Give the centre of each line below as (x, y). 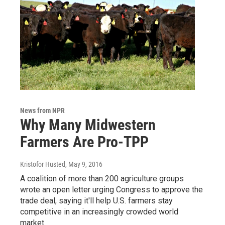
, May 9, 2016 (84, 164)
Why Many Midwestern (88, 125)
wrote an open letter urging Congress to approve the (111, 190)
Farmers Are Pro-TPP (84, 142)
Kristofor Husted (43, 164)
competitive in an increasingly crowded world (99, 212)
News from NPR (42, 110)
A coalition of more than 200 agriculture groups (102, 179)
